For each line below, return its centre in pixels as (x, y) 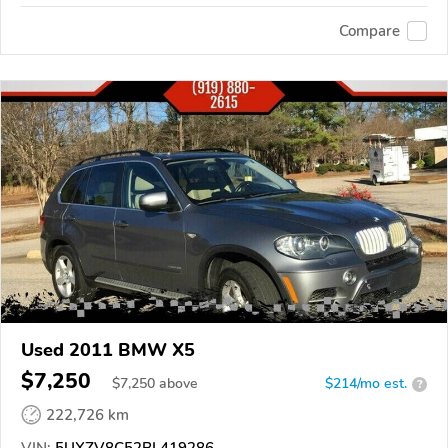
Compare (369, 30)
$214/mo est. (366, 384)
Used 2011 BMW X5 (108, 350)
